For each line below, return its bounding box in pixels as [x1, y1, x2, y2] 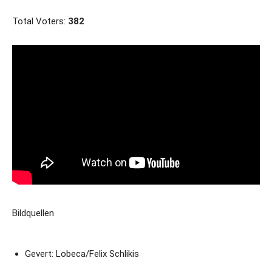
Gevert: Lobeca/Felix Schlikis [25, 248, 139, 259]
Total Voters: [12, 16, 68, 27]
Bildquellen [12, 207, 54, 219]
